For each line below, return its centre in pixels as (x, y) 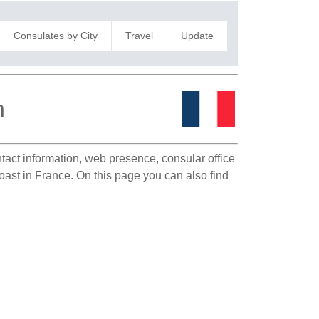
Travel (139, 35)
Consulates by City (55, 35)
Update (197, 35)
